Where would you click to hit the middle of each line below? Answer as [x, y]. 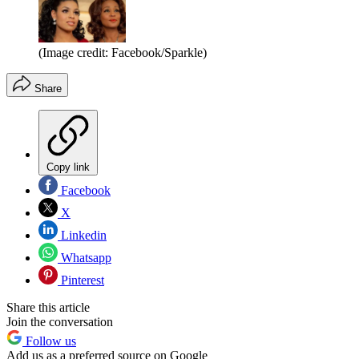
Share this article [48, 307]
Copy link [68, 167]
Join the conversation [60, 321]
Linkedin [82, 235]
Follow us [49, 341]
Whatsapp [85, 257]
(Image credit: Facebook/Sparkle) [123, 52]
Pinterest [81, 280]
